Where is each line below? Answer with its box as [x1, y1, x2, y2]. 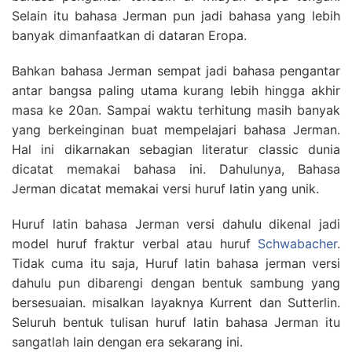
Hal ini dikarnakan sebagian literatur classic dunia [12, 141, 340, 157]
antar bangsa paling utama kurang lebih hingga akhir [12, 82, 340, 98]
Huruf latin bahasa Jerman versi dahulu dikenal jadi [12, 216, 340, 232]
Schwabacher [258, 236, 337, 251]
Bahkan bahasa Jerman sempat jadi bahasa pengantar [12, 63, 340, 79]
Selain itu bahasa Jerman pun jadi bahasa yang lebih [12, 8, 340, 24]
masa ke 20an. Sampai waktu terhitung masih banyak [12, 102, 340, 118]
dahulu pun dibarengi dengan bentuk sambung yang [12, 275, 340, 291]
